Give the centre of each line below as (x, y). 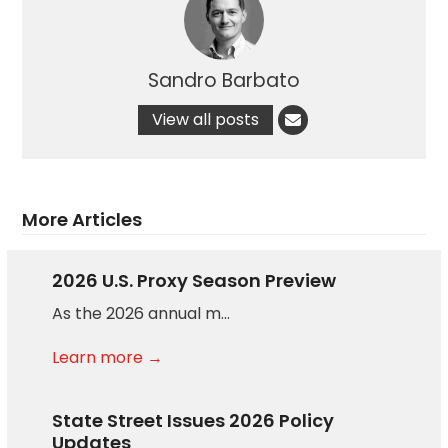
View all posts (205, 119)
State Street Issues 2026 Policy (193, 420)
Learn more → (108, 357)
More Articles (82, 219)
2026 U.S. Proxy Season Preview (194, 280)
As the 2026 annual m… (141, 313)
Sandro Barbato (224, 80)
